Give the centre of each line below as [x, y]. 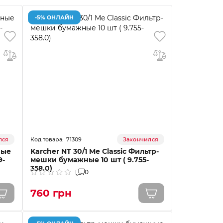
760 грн [51, 193]
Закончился [140, 139]
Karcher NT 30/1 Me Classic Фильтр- [95, 151]
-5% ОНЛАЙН [55, 17]
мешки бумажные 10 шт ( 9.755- [90, 160]
